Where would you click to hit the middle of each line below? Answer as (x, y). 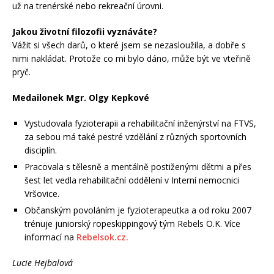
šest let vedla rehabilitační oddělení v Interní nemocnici (132, 180)
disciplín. (41, 150)
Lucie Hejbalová (43, 263)
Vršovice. (42, 194)
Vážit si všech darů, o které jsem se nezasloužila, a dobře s (129, 45)
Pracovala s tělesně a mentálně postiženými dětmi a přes (138, 167)
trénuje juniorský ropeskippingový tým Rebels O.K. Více (132, 224)
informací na (50, 237)
